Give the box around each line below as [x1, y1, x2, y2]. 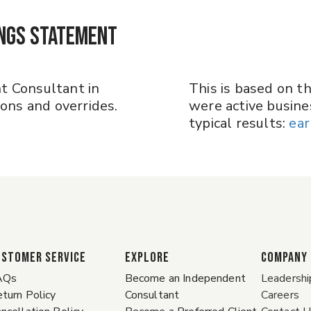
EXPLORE [124, 249, 169, 266]
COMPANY [260, 249, 308, 266]
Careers [260, 287, 299, 303]
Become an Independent [124, 271, 246, 286]
